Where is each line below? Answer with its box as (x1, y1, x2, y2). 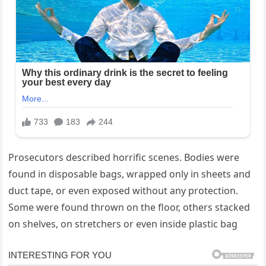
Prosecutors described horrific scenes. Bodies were (8, 151, 240, 164)
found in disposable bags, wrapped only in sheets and (8, 167, 251, 181)
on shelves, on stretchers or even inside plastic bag (8, 217, 238, 231)
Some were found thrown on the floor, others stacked (8, 201, 251, 214)
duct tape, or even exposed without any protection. (8, 184, 239, 198)
